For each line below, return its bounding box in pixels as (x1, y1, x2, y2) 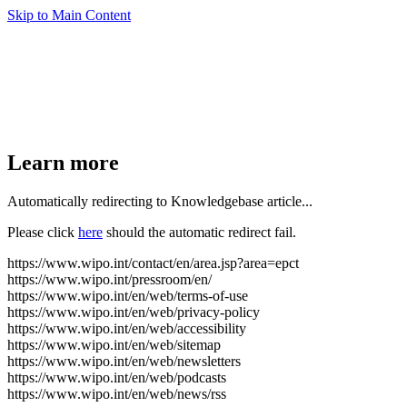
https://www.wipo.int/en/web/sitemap (7, 336, 221, 352)
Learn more (7, 150, 119, 174)
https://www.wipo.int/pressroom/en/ (7, 271, 212, 287)
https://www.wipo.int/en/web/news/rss (7, 385, 226, 402)
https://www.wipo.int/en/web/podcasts (7, 369, 226, 385)
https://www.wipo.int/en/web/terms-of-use (7, 287, 248, 303)
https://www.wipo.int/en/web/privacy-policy (7, 303, 260, 320)
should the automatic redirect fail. (103, 223, 296, 240)
